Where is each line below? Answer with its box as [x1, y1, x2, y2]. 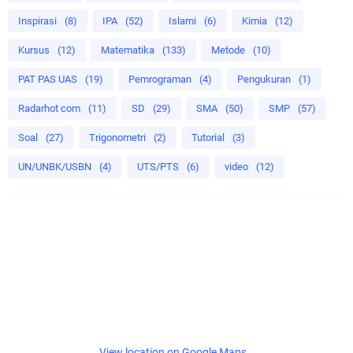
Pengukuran [237, 72, 291, 85]
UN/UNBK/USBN [18, 160, 91, 173]
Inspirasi [18, 14, 57, 27]
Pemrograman [128, 72, 191, 85]
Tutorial [191, 131, 225, 143]
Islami [169, 14, 196, 27]
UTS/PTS [137, 160, 179, 173]
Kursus [18, 43, 50, 56]
